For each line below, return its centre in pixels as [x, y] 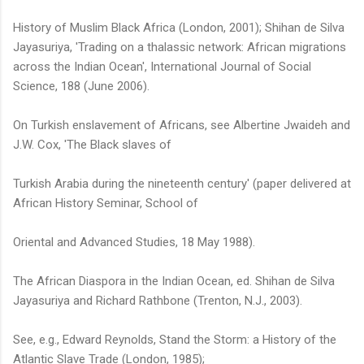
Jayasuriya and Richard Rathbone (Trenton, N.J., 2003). [158, 300]
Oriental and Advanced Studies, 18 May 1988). [134, 242]
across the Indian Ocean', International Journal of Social [162, 66]
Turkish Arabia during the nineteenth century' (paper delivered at [182, 183]
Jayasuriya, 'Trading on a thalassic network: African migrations [180, 47]
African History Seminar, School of [106, 203]
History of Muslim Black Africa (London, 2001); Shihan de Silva [179, 27]
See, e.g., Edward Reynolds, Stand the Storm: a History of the [175, 339]
